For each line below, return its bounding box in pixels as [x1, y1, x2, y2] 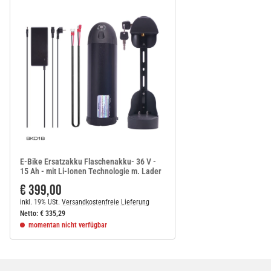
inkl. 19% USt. [20, 197, 60, 206]
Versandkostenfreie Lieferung [62, 197, 149, 206]
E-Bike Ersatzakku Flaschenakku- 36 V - [20, 156, 156, 166]
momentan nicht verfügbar [28, 220, 107, 229]
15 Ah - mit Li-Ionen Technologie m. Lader [20, 166, 162, 176]
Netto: [20, 209, 38, 218]
